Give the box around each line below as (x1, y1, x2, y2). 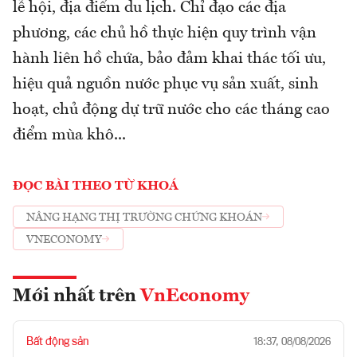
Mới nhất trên (13, 287, 140, 307)
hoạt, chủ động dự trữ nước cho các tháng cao (13, 102, 330, 119)
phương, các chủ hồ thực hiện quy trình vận (13, 25, 316, 42)
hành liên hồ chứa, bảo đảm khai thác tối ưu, (13, 51, 326, 68)
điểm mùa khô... (13, 127, 126, 144)
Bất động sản (26, 336, 88, 348)
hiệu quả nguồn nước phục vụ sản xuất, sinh (13, 76, 319, 93)
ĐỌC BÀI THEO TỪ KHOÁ (13, 180, 178, 194)
